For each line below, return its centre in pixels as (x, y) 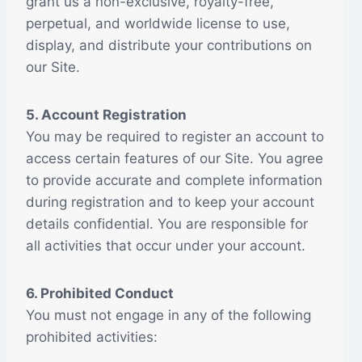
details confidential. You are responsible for (167, 224)
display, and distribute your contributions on (169, 45)
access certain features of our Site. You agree (175, 158)
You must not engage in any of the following (168, 315)
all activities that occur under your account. (166, 246)
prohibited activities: (92, 337)
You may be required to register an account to (175, 137)
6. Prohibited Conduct (100, 293)
